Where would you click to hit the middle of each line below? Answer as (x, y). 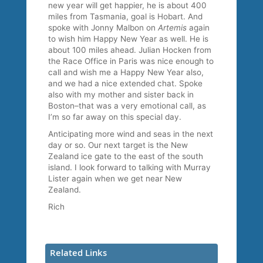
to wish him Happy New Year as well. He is (129, 39)
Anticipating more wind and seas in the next (131, 134)
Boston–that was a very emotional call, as (127, 106)
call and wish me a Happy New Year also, (126, 73)
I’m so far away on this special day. (115, 117)
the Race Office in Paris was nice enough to (131, 61)
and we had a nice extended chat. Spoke (126, 84)
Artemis (174, 28)
